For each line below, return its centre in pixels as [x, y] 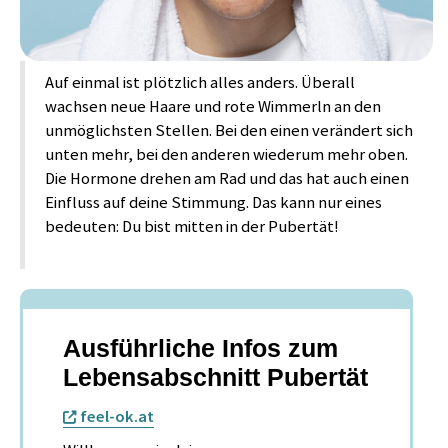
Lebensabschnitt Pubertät [215, 377]
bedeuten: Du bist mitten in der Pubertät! [192, 227]
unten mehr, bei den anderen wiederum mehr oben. [226, 155]
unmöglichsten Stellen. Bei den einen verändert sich [229, 131]
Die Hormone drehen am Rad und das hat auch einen [227, 179]
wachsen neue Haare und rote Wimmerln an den [213, 107]
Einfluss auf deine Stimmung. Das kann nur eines [213, 203]
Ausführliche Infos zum [200, 348]
